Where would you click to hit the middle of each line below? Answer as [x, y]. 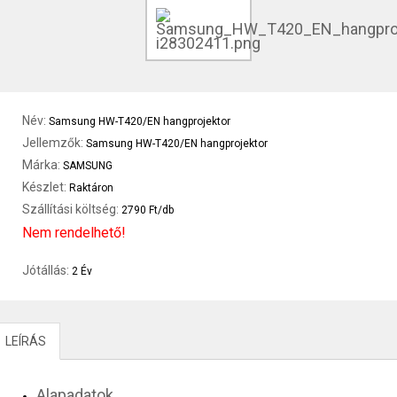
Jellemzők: [54, 143]
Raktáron [91, 188]
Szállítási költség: [72, 209]
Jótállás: [47, 270]
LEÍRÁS [26, 341]
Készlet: [46, 187]
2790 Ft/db [148, 210]
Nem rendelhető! [74, 233]
